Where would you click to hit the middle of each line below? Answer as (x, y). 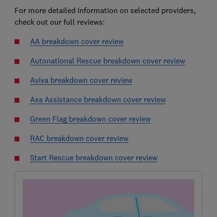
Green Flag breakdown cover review (90, 118)
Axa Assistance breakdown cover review (98, 99)
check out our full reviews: (59, 22)
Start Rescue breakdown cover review (93, 157)
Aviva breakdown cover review (81, 80)
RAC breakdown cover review (79, 138)
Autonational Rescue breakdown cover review (107, 60)
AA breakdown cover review (77, 41)
